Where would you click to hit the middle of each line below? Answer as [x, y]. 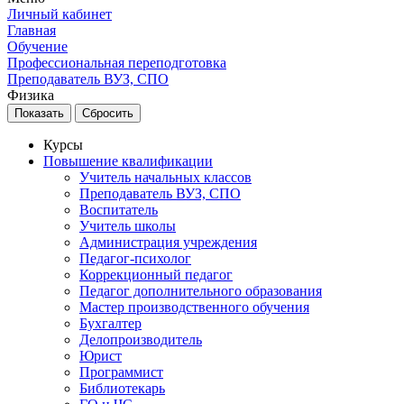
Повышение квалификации [128, 161]
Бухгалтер [110, 323]
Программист [121, 372]
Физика [31, 95]
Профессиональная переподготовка [117, 63]
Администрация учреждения [168, 242]
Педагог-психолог [135, 258]
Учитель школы [128, 226]
